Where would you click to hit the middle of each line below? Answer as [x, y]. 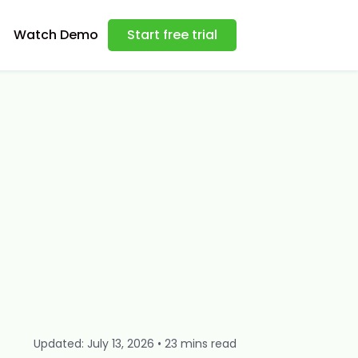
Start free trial [172, 35]
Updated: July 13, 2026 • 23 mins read [135, 344]
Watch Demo [56, 35]
